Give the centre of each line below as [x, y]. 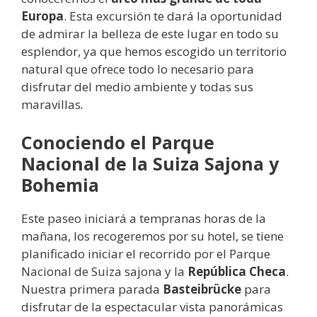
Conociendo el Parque [118, 142]
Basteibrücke [202, 289]
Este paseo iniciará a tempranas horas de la [144, 218]
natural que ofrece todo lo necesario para [138, 69]
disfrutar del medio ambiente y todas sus [137, 87]
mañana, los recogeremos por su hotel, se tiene [152, 236]
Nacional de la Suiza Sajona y [150, 163]
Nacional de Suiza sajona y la [104, 271]
